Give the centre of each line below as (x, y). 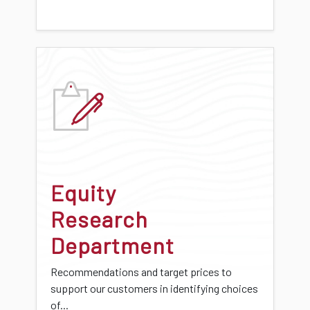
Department (112, 245)
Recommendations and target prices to (141, 271)
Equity (83, 192)
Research (99, 218)
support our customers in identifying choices (154, 288)
